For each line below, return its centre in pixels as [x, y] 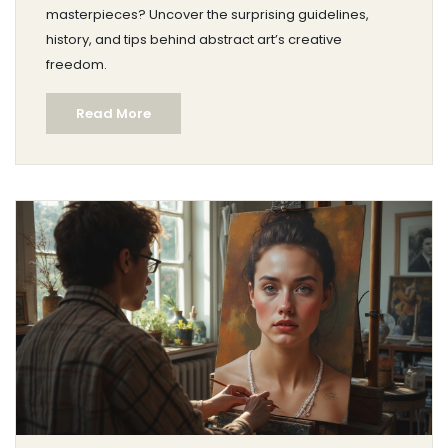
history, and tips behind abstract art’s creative [194, 39]
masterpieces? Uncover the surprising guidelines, [207, 14]
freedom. [76, 64]
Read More [113, 113]
